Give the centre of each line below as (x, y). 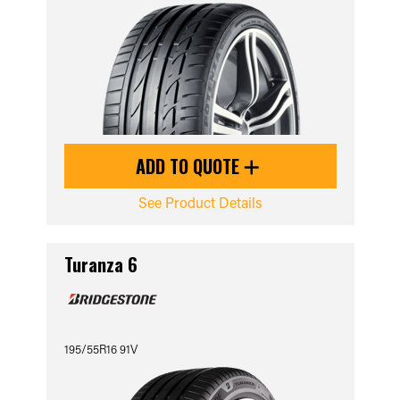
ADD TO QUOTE (190, 166)
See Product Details (200, 202)
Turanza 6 (100, 264)
